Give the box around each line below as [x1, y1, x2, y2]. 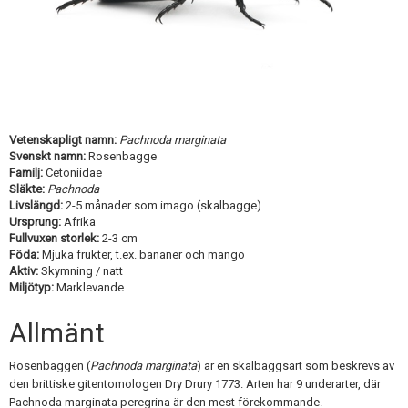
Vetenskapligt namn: [9, 133, 117, 148]
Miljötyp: [9, 280, 54, 295]
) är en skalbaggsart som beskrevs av [197, 359, 394, 373]
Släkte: [9, 182, 45, 197]
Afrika [61, 215, 96, 229]
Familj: [9, 166, 43, 180]
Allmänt [9, 317, 105, 350]
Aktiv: [9, 264, 38, 279]
